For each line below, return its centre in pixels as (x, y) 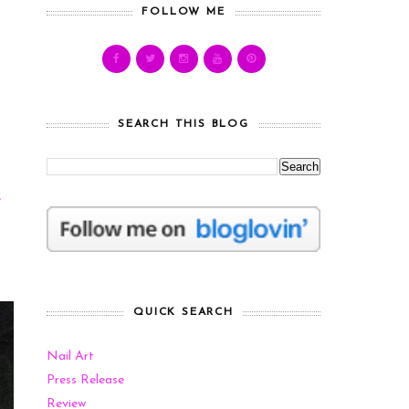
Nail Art (70, 357)
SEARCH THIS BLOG (184, 124)
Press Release (85, 381)
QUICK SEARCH (184, 313)
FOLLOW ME (184, 12)
